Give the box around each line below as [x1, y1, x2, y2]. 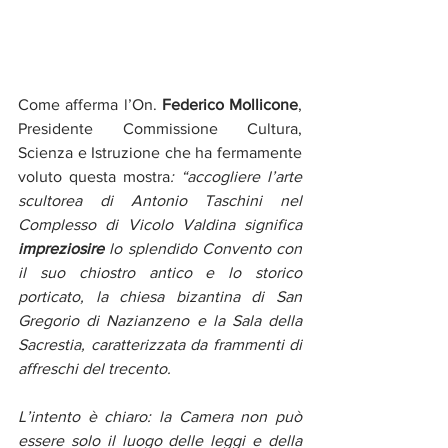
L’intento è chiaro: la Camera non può [18, 408, 302, 426]
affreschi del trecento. [18, 360, 171, 378]
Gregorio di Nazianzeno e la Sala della [18, 312, 302, 330]
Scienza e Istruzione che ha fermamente [18, 144, 302, 162]
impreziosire [18, 240, 104, 258]
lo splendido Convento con [104, 240, 302, 258]
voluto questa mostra [18, 168, 170, 186]
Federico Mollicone [161, 96, 298, 114]
